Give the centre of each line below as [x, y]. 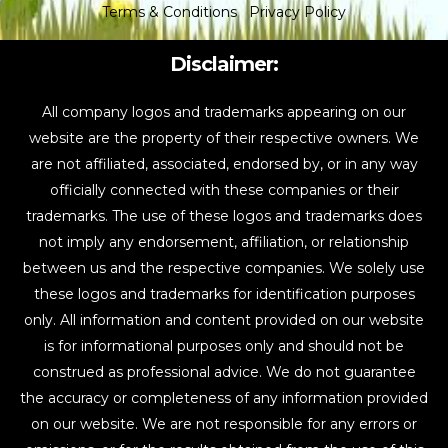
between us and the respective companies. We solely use [224, 268]
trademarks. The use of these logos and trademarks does [224, 216]
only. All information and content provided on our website [224, 320]
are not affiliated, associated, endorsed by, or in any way [224, 164]
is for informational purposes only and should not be [224, 346]
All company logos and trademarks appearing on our [224, 112]
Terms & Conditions [169, 12]
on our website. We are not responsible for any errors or [224, 424]
